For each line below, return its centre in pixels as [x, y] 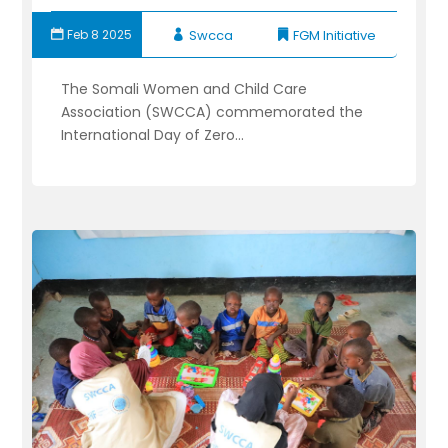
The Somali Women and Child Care [184, 88]
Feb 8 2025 [100, 34]
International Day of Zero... [153, 134]
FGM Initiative [334, 35]
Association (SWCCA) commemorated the [212, 111]
